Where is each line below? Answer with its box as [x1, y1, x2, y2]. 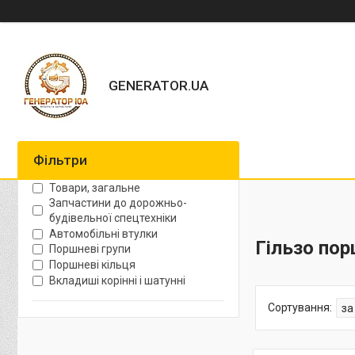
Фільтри [33, 152, 87, 168]
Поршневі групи [49, 242, 131, 256]
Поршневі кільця [49, 258, 136, 272]
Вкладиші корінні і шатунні [49, 273, 185, 287]
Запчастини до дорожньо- [49, 196, 187, 209]
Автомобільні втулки [49, 227, 158, 240]
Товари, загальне [49, 181, 140, 194]
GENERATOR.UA [109, 77, 208, 94]
